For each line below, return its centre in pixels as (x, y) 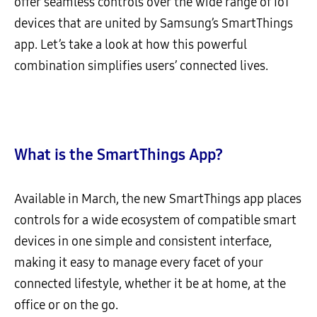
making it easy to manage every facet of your (139, 263)
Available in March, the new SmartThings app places (158, 199)
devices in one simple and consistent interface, (143, 241)
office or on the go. (66, 305)
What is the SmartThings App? (119, 155)
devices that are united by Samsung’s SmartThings (154, 23)
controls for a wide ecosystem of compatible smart (155, 220)
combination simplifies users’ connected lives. (141, 66)
